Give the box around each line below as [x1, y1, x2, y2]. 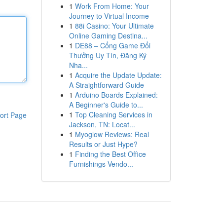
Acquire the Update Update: [74, 70, 162, 80]
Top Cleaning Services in [74, 110, 152, 119]
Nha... [69, 60, 88, 70]
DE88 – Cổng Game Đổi [74, 40, 150, 50]
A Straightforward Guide [69, 80, 144, 90]
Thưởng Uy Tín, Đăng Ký [69, 50, 147, 60]
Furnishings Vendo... [69, 159, 133, 169]
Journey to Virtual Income [69, 11, 149, 21]
